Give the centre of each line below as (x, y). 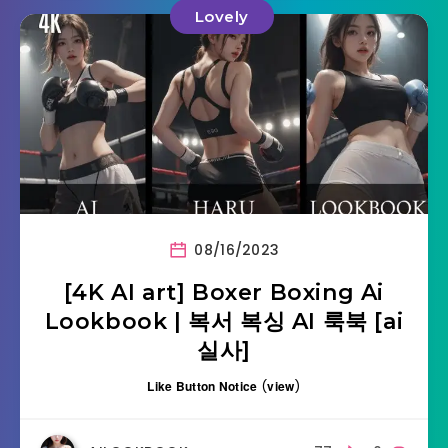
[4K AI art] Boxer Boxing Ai (224, 293)
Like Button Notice (202, 386)
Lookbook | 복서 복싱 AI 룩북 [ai (224, 322)
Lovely (221, 17)
